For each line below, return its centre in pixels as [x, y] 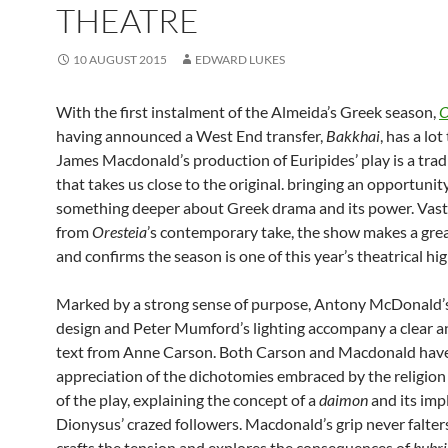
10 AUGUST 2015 [120, 59]
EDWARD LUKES [240, 59]
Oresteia [119, 231]
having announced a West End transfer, [191, 135]
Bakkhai [353, 135]
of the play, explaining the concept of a [187, 399]
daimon [343, 399]
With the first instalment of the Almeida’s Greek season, [247, 111]
